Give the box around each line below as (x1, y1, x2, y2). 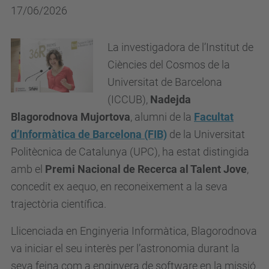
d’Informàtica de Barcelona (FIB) (11, 128, 167, 141)
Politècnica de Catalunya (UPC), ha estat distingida (11, 145, 249, 158)
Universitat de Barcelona (107, 76, 222, 88)
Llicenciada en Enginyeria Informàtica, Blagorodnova (11, 225, 257, 237)
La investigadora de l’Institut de (107, 41, 253, 53)
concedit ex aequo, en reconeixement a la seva (11, 180, 228, 193)
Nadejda (150, 93, 191, 106)
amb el (11, 163, 45, 175)
